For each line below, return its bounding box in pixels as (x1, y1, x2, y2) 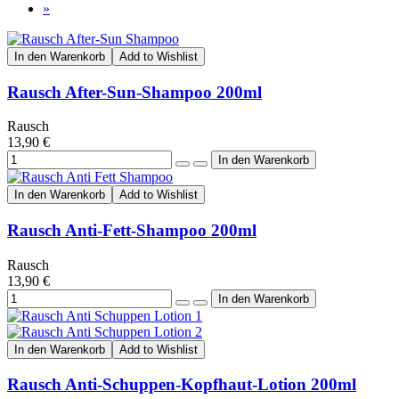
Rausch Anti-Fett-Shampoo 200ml (7, 220, 256, 240)
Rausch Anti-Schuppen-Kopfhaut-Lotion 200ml (7, 375, 356, 395)
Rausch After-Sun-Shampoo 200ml (7, 82, 262, 102)
